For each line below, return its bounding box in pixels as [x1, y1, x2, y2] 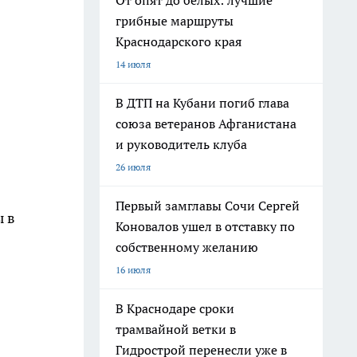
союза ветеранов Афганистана [116, 116, 296, 131]
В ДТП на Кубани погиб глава [116, 95, 289, 111]
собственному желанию [116, 239, 258, 255]
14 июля [116, 58, 151, 70]
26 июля [116, 161, 151, 173]
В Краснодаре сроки [116, 300, 234, 316]
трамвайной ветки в [116, 321, 236, 337]
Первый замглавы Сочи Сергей [116, 198, 300, 214]
